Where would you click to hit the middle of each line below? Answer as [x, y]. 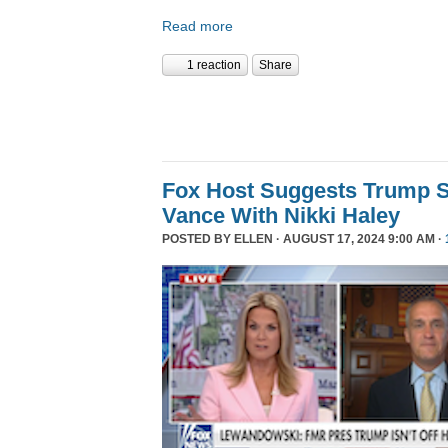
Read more [197, 26]
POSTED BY [198, 238]
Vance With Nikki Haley [281, 215]
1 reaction [214, 64]
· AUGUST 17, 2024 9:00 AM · [359, 238]
